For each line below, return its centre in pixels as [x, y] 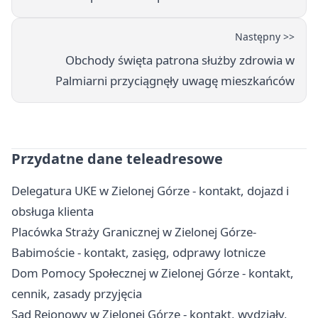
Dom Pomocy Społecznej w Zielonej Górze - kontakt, [153, 273]
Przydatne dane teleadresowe [117, 158]
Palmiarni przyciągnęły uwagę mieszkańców [175, 80]
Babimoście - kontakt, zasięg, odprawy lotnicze [138, 252]
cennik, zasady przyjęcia [77, 293]
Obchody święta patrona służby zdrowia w [180, 60]
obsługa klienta [53, 211]
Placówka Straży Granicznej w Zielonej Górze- [134, 231]
